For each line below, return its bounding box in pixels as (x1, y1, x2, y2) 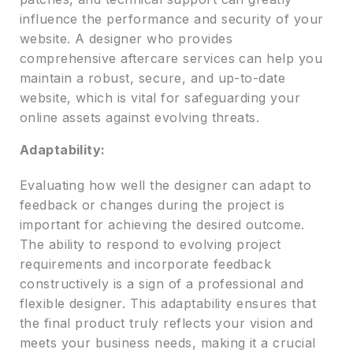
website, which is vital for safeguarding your (19, 90, 301, 106)
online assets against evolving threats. (19, 110, 260, 126)
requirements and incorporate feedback (19, 256, 272, 273)
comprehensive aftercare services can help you (19, 50, 323, 67)
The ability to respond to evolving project (19, 236, 281, 253)
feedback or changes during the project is (19, 197, 285, 214)
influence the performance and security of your (19, 11, 324, 28)
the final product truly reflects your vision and (19, 315, 314, 332)
